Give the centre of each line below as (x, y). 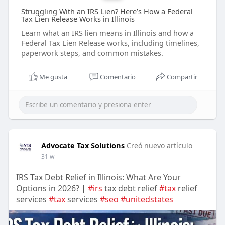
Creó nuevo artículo (159, 146)
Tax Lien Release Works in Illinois (78, 19)
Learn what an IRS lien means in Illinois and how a (107, 33)
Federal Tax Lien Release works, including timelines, (110, 43)
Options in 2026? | (52, 189)
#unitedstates (147, 200)
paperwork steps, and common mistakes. (92, 53)
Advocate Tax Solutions (83, 145)
